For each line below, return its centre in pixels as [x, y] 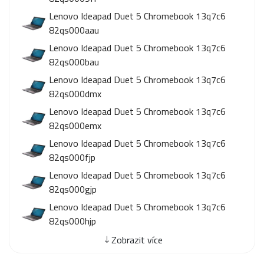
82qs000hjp [72, 221]
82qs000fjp [72, 157]
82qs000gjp [73, 189]
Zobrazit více [137, 240]
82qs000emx [75, 126]
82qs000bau [74, 62]
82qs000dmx [75, 94]
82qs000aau [74, 30]
